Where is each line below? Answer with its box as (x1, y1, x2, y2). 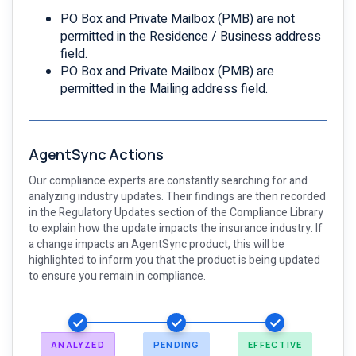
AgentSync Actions (29, 145, 164, 164)
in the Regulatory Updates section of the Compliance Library (29, 204, 323, 221)
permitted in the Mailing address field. (60, 79, 268, 99)
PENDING (153, 339, 200, 350)
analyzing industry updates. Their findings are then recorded (29, 188, 326, 205)
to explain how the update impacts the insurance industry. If (29, 220, 323, 237)
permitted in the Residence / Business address (60, 27, 321, 46)
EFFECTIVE (248, 339, 303, 350)
